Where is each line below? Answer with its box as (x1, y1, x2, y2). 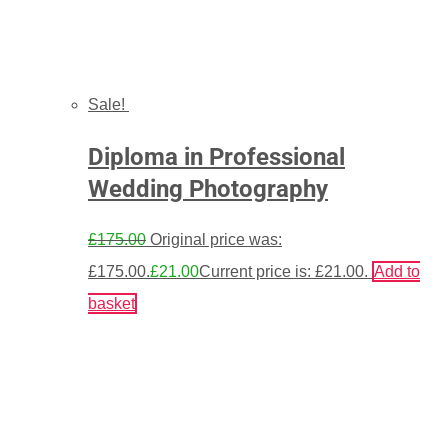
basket (88, 295, 135, 313)
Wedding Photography (88, 174, 328, 203)
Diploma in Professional (88, 142, 345, 171)
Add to (374, 263, 420, 281)
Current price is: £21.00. (199, 263, 368, 281)
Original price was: (150, 231, 282, 249)
